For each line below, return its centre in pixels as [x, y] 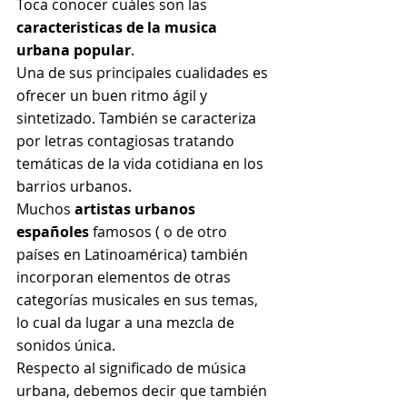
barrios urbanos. [74, 186]
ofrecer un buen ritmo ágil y [114, 95]
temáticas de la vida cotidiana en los [142, 163]
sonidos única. [66, 345]
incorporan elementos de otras [125, 277]
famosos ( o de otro [160, 231]
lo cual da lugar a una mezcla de [127, 322]
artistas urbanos [137, 208]
